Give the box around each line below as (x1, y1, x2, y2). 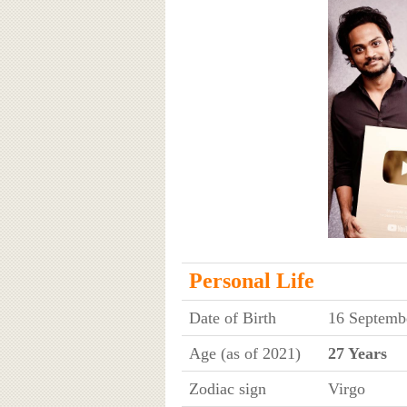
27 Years (327, 343, 387, 362)
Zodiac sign (188, 379, 266, 398)
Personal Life (188, 268, 314, 293)
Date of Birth (188, 308, 276, 327)
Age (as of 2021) (188, 343, 301, 362)
